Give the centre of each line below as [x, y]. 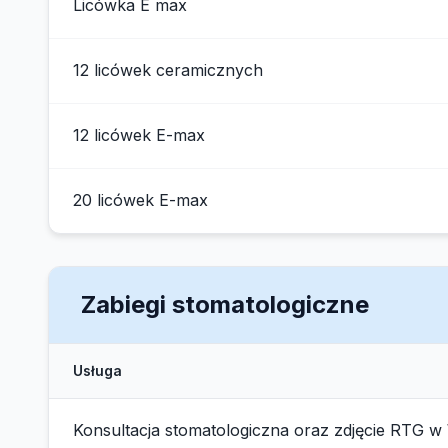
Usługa [97, 370]
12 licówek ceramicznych [168, 70]
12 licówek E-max [139, 135]
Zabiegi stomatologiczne [225, 304]
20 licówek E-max [140, 200]
